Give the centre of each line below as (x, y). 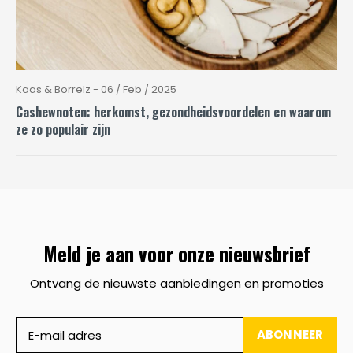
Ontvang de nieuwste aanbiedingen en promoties (176, 284)
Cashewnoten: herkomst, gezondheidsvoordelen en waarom (173, 111)
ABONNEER (290, 335)
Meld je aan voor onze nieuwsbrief (176, 254)
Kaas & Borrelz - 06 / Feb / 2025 (96, 89)
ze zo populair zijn (63, 129)
